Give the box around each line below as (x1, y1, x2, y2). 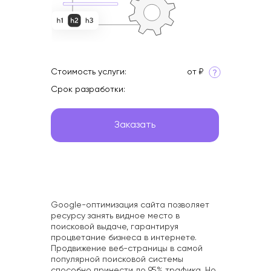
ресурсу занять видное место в (51, 212, 180, 221)
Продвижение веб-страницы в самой (51, 244, 203, 253)
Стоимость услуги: (51, 68, 126, 77)
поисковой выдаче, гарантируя (51, 223, 178, 232)
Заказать (114, 120, 155, 131)
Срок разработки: (51, 85, 125, 94)
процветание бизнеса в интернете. (51, 233, 197, 243)
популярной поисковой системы (51, 255, 183, 264)
